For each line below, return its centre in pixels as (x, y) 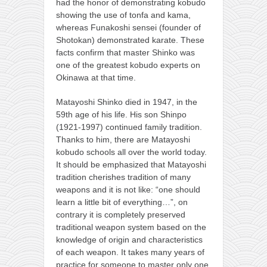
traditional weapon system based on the (131, 227)
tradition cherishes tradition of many (123, 177)
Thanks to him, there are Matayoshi (123, 140)
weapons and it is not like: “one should (128, 190)
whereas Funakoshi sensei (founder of (128, 28)
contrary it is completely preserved (121, 215)
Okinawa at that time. (96, 78)
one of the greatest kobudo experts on (128, 65)
